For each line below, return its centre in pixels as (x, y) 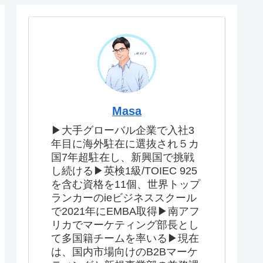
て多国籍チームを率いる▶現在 (125, 238)
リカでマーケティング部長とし (125, 225)
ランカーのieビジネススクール (124, 198)
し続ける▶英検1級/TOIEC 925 (124, 171)
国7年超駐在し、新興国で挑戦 (123, 157)
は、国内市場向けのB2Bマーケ (124, 252)
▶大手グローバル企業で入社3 (123, 130)
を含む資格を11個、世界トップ (126, 184)
